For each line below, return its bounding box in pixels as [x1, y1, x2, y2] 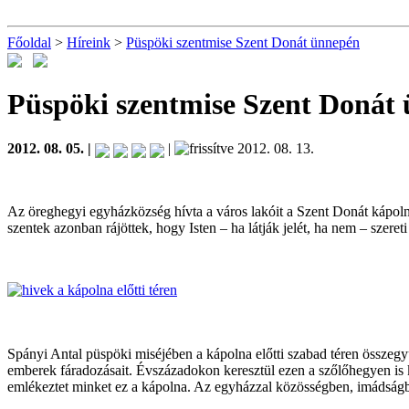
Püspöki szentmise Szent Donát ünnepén [126, 35, 360, 50]
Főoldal [7, 35, 51, 50]
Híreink [67, 35, 110, 50]
